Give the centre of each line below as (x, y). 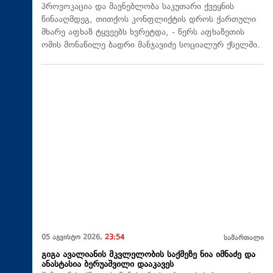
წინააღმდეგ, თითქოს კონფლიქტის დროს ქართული (149, 19)
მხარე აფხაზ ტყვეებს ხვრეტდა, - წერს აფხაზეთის (143, 32)
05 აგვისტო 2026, (73, 238)
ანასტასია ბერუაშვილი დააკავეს (108, 265)
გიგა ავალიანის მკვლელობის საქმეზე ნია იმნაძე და (148, 255)
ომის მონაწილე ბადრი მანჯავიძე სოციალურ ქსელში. (151, 45)
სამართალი (244, 239)
